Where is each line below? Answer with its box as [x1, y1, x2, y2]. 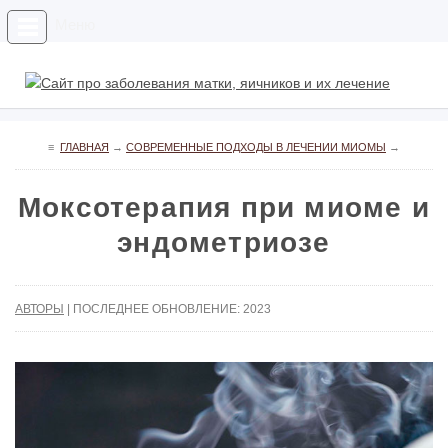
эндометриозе [117, 227, 331, 258]
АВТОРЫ [15, 302, 64, 316]
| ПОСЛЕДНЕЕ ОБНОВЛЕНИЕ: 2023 [64, 302, 271, 316]
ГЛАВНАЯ [60, 141, 109, 153]
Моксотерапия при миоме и [18, 192, 430, 223]
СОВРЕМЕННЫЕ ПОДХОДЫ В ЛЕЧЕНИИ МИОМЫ [126, 141, 386, 153]
